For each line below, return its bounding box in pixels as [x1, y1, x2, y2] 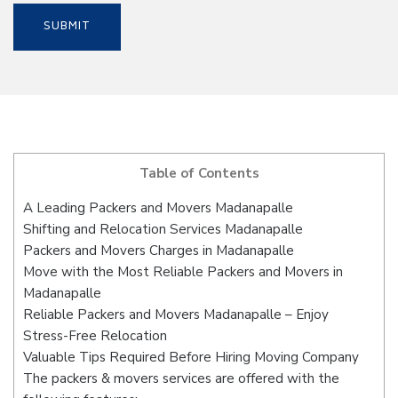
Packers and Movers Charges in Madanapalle [23, 242, 294, 260]
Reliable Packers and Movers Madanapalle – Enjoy [23, 306, 329, 324]
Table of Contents [139, 164, 259, 182]
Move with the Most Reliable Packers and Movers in [23, 263, 343, 282]
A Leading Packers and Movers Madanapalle [23, 199, 293, 218]
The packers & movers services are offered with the [23, 370, 339, 388]
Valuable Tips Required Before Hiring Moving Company [23, 348, 359, 367]
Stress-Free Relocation [23, 327, 167, 346]
